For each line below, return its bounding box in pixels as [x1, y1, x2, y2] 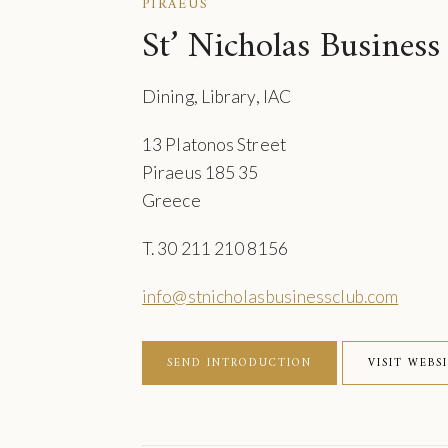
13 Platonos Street [142, 134, 286, 155]
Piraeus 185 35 [142, 162, 259, 183]
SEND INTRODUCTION [167, 353, 313, 373]
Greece [142, 190, 201, 211]
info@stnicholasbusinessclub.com [142, 286, 399, 307]
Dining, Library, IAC [142, 86, 292, 107]
